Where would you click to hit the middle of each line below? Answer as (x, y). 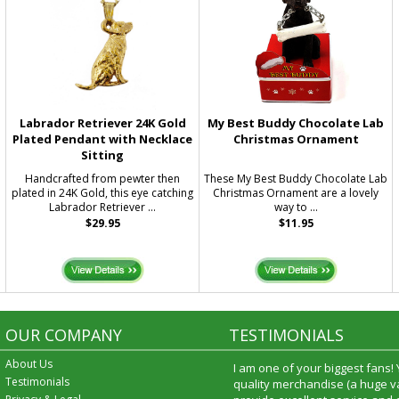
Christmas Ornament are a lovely (296, 193)
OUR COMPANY (64, 335)
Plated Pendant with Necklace (103, 139)
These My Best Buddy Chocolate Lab (296, 179)
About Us (29, 364)
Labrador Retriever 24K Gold (102, 123)
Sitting (103, 155)
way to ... (296, 207)
